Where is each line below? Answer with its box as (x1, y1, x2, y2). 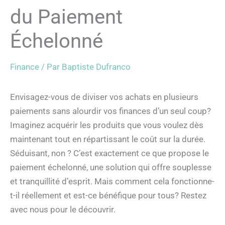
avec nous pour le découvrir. (10, 204, 116, 214)
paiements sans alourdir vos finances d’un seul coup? (10, 105, 211, 116)
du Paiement (10, 5, 123, 29)
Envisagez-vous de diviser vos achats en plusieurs (10, 91, 198, 102)
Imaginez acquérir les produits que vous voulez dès (10, 120, 203, 130)
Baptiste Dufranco (62, 61, 131, 72)
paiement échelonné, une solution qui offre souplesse (10, 162, 211, 172)
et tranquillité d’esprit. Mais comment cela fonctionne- (10, 176, 214, 186)
